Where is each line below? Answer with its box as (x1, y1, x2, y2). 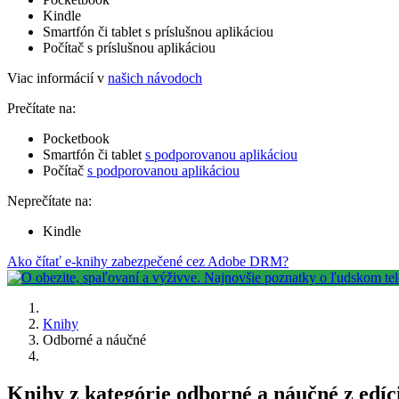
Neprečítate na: (7, 192, 92, 208)
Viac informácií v (7, 69, 108, 85)
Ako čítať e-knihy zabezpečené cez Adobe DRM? (7, 253, 289, 269)
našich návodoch (108, 69, 202, 85)
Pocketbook (43, 130, 110, 146)
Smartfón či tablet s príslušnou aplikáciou (43, 23, 273, 39)
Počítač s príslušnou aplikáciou (43, 39, 216, 55)
